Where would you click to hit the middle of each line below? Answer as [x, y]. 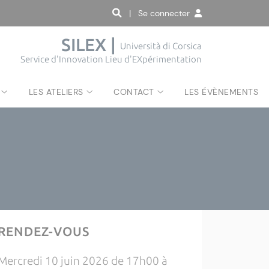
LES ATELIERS [56, 92]
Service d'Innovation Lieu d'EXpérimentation [111, 59]
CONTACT [134, 92]
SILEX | [91, 45]
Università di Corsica [161, 46]
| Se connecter [162, 13]
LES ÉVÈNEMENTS [221, 92]
